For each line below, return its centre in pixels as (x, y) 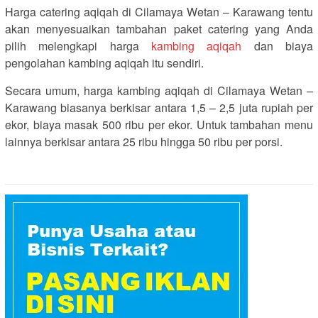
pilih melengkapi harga (78, 45)
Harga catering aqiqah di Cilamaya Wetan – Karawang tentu (159, 11)
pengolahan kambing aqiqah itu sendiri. (104, 62)
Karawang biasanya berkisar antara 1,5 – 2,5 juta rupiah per (159, 107)
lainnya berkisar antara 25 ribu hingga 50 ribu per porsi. (144, 141)
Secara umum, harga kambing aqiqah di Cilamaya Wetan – (159, 90)
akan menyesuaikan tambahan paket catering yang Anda (159, 28)
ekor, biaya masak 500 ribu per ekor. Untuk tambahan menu (159, 124)
